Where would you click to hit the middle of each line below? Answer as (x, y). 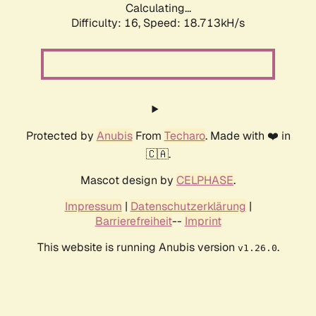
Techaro (184, 136)
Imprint (203, 221)
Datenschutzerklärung (188, 207)
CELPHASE (205, 181)
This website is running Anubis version (137, 248)
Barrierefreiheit (133, 221)
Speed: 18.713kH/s (194, 23)
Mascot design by (128, 181)
